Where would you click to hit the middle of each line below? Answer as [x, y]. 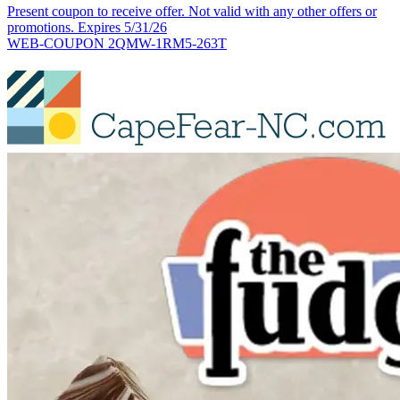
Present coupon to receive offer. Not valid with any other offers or [192, 12]
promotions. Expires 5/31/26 [87, 28]
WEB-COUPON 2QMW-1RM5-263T [117, 44]
